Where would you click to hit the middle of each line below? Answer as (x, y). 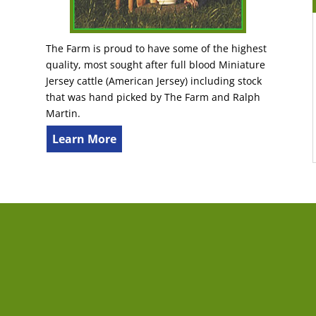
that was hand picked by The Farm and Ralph (153, 97)
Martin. (63, 113)
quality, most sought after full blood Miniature (155, 64)
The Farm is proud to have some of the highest (156, 48)
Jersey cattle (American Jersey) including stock (153, 80)
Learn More (84, 139)
